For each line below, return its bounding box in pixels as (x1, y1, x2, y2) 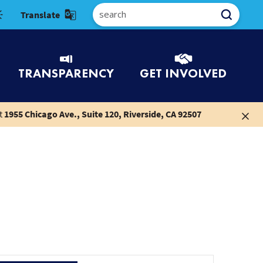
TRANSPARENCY (18, 65, 114, 81)
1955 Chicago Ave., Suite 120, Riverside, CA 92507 (4, 108, 201, 120)
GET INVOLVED (140, 65, 227, 81)
